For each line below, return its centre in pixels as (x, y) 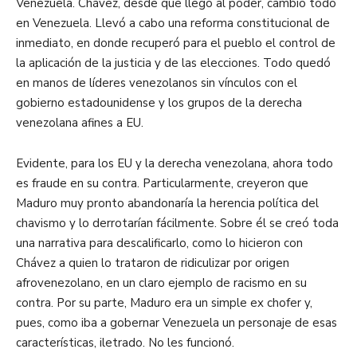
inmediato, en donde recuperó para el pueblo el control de (176, 43)
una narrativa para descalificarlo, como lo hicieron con (159, 243)
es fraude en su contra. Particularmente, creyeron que (162, 184)
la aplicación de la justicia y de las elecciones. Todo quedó (173, 63)
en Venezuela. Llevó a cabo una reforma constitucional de (173, 24)
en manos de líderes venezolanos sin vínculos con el (157, 83)
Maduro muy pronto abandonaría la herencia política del (167, 204)
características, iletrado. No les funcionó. (125, 343)
